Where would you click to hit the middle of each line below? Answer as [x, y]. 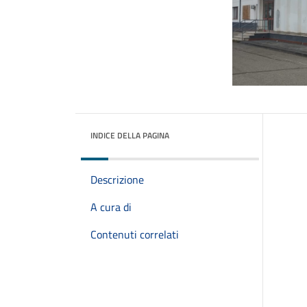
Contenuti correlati [135, 234]
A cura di [111, 207]
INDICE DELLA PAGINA [130, 135]
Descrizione [117, 180]
